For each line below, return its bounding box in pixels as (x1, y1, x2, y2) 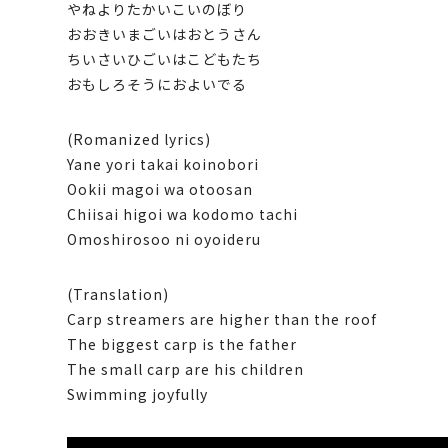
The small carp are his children (67, 358, 305, 379)
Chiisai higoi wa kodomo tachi (67, 203, 299, 224)
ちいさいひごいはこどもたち (67, 48, 263, 69)
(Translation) (67, 283, 170, 304)
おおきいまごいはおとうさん (67, 23, 263, 44)
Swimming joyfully (67, 383, 209, 404)
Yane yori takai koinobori (67, 153, 260, 174)
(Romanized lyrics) (67, 128, 212, 149)
